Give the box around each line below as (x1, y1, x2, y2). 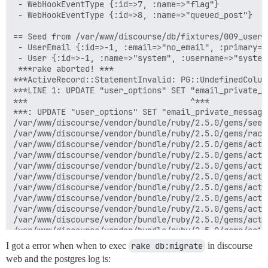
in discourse (205, 240, 252, 251)
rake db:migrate (131, 240, 203, 251)
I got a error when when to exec (6, 240, 129, 251)
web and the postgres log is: (6, 254, 111, 264)
